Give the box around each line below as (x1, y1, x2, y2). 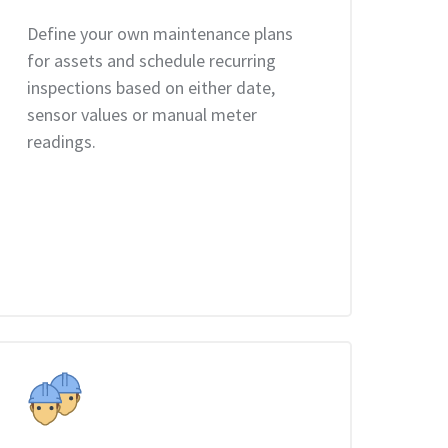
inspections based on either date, (27, 76, 276, 99)
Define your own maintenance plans (27, 22, 294, 45)
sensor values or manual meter (27, 103, 258, 126)
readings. (27, 130, 97, 153)
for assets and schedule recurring (27, 49, 277, 72)
